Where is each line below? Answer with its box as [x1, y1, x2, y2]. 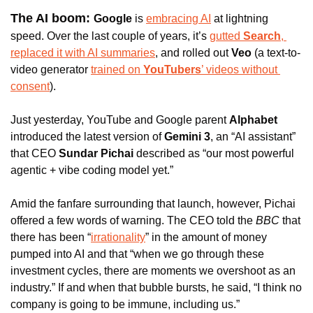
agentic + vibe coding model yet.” [10, 164, 176, 177]
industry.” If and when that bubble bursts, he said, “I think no [10, 282, 302, 294]
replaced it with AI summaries [10, 47, 155, 59]
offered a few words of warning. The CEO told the [10, 214, 256, 227]
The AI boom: [10, 11, 94, 26]
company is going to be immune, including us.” [10, 298, 242, 311]
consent [10, 80, 50, 93]
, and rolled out [155, 47, 231, 59]
